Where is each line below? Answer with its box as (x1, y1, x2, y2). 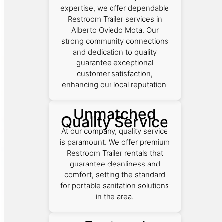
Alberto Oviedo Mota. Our (71, 25, 159, 35)
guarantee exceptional (76, 58, 154, 68)
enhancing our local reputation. (61, 80, 168, 90)
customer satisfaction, (77, 69, 153, 79)
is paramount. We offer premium (59, 137, 170, 147)
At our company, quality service (61, 126, 168, 136)
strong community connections (61, 36, 168, 46)
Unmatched (73, 105, 157, 123)
